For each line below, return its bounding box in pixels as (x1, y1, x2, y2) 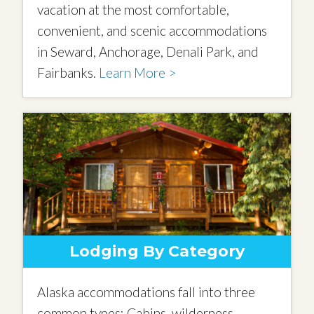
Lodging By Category (69, 241, 245, 261)
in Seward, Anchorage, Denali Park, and (37, 43, 259, 60)
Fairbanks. (37, 64, 100, 81)
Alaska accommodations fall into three (37, 283, 256, 300)
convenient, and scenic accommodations (37, 22, 268, 39)
